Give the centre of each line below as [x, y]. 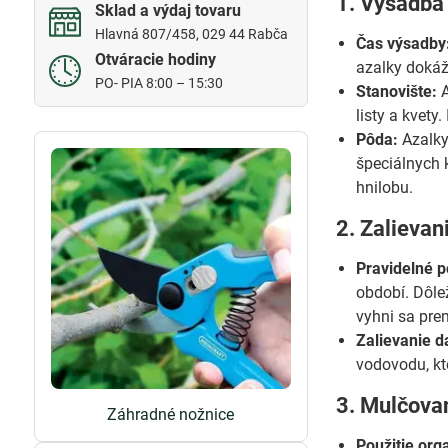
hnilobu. [385, 187]
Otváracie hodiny [155, 59]
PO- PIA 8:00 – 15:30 [158, 83]
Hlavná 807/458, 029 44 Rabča [191, 34]
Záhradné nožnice [171, 414]
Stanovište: [397, 91]
